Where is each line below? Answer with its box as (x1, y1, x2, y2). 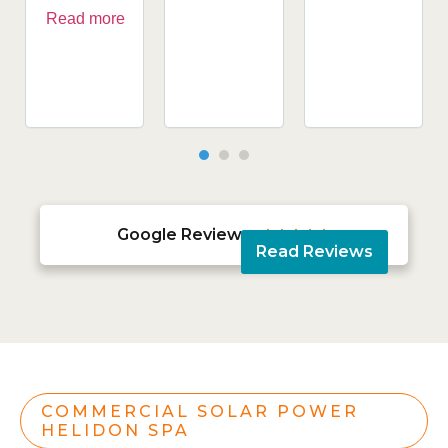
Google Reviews (117, 225, 251, 245)
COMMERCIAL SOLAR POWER (41, 401, 359, 421)
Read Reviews (255, 242, 373, 262)
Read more (46, 9, 125, 27)
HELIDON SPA (41, 420, 190, 440)
